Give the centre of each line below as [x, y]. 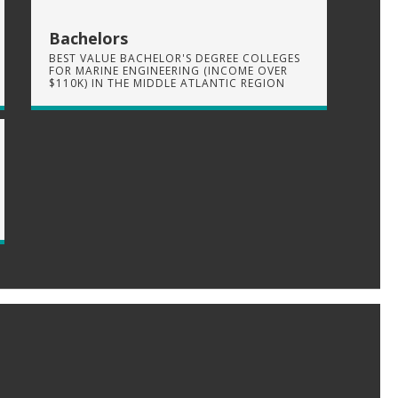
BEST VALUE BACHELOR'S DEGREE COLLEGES [175, 58]
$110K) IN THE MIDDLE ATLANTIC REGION [167, 83]
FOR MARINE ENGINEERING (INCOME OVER [168, 70]
